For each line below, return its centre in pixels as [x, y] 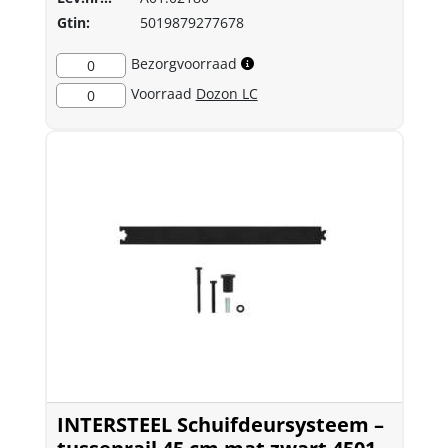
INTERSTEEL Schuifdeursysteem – [220, 424]
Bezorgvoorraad [183, 63]
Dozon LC [226, 93]
